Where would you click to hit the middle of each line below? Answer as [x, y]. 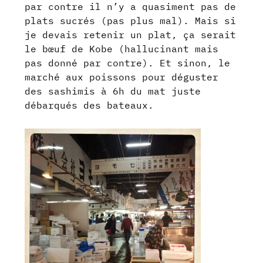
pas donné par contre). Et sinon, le [128, 63]
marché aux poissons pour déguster [122, 77]
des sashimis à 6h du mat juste [113, 91]
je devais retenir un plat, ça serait [131, 34]
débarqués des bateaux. [90, 105]
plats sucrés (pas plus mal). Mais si [131, 20]
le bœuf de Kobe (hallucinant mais [122, 48]
